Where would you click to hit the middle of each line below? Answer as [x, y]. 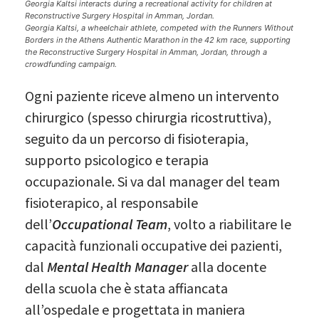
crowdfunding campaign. [71, 64]
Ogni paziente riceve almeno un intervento [152, 95]
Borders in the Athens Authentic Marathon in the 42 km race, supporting [158, 40]
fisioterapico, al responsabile [111, 202]
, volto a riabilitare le [229, 224]
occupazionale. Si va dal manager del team [152, 181]
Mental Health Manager [117, 266]
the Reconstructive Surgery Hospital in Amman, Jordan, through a [146, 52]
